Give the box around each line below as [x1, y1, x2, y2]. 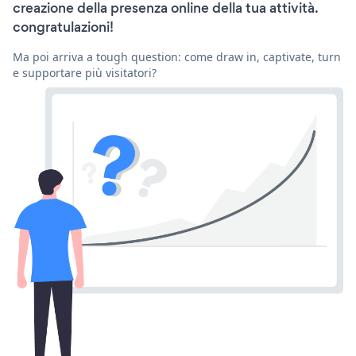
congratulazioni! [13, 17, 114, 37]
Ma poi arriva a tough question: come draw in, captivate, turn [13, 48, 341, 64]
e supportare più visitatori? [13, 64, 157, 80]
